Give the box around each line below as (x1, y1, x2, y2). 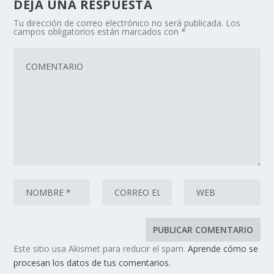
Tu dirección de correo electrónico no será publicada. (13, 17, 224, 29)
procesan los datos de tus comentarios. (13, 257, 171, 269)
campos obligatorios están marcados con (13, 26, 182, 38)
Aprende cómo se (188, 243, 259, 255)
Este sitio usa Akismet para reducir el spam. (13, 243, 188, 255)
